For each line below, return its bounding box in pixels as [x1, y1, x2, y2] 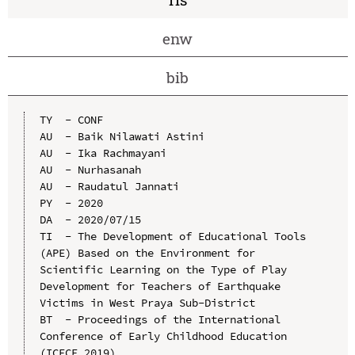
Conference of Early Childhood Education [39, 328, 287, 343]
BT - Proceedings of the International [39, 311, 281, 326]
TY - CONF [39, 112, 103, 127]
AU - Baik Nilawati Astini [39, 128, 204, 143]
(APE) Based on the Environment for [39, 245, 255, 260]
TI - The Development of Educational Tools [39, 228, 306, 243]
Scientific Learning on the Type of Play [39, 261, 287, 277]
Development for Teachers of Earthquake [39, 278, 281, 293]
